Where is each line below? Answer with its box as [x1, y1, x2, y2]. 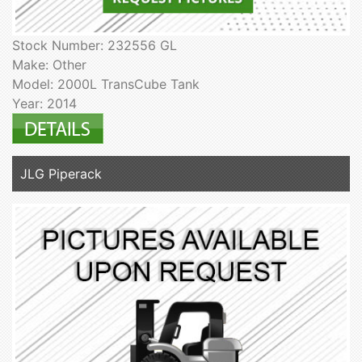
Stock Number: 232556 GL [12, 37, 177, 54]
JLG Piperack [20, 166, 102, 183]
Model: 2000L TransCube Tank [12, 76, 200, 93]
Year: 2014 [12, 95, 77, 112]
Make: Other [12, 57, 86, 74]
